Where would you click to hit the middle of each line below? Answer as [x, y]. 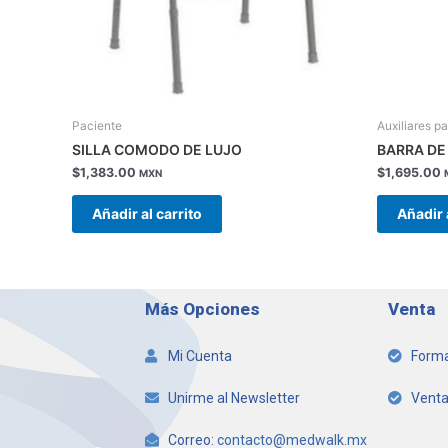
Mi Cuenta [199, 355]
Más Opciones [202, 308]
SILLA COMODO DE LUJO [157, 150]
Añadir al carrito [147, 213]
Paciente [97, 126]
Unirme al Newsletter [233, 397]
